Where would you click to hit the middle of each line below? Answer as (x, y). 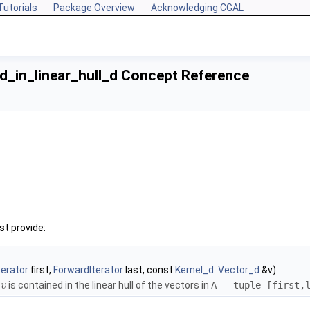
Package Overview (94, 8)
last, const (149, 270)
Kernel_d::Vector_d (217, 270)
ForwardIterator (88, 270)
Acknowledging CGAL (197, 8)
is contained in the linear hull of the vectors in (109, 285)
